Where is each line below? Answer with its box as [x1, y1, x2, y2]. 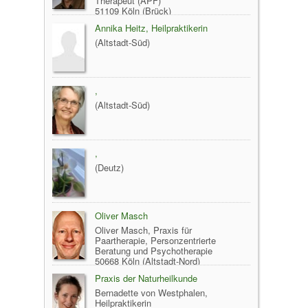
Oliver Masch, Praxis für [95, 223, 192, 236]
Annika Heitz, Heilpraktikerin [95, 21, 208, 34]
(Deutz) [95, 160, 124, 174]
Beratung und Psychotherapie [95, 243, 212, 257]
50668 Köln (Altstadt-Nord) [95, 254, 200, 267]
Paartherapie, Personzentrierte [95, 233, 216, 247]
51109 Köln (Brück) [95, 3, 171, 17]
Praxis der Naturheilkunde [95, 271, 197, 285]
